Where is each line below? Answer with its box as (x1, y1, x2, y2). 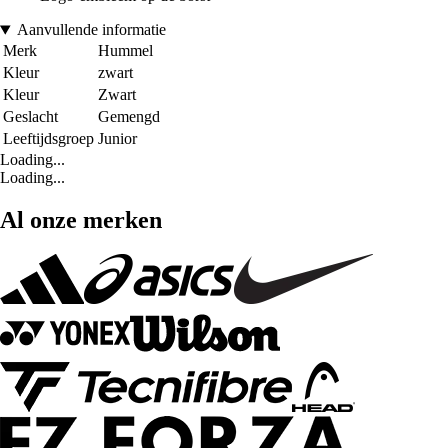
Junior (98, 130, 137, 148)
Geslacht (3, 108, 58, 126)
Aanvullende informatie (16, 21, 166, 39)
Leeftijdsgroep (3, 130, 94, 148)
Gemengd (98, 108, 160, 126)
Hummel (98, 42, 153, 60)
